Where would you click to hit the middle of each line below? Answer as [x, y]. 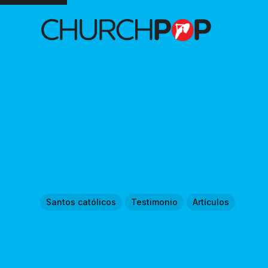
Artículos [211, 202]
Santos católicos [81, 202]
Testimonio [155, 202]
